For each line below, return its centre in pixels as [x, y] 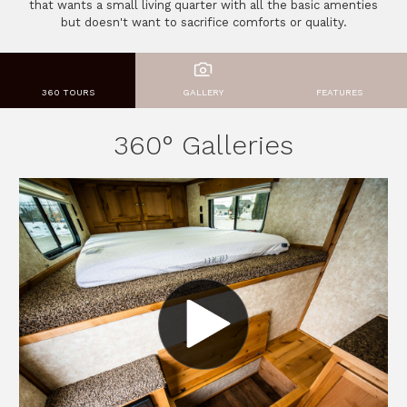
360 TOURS [68, 93]
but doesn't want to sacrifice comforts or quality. [203, 22]
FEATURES [339, 93]
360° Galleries [203, 145]
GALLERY [203, 93]
